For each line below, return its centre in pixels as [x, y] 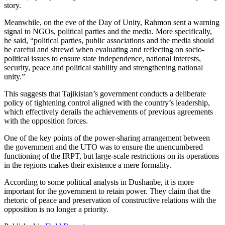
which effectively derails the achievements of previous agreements [108, 112]
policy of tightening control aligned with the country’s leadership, [107, 103]
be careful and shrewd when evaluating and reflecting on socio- [104, 50]
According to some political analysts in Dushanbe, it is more [99, 182]
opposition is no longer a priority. [56, 209]
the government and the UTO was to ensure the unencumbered [103, 147]
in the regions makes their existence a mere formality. [88, 165]
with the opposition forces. [46, 121]
